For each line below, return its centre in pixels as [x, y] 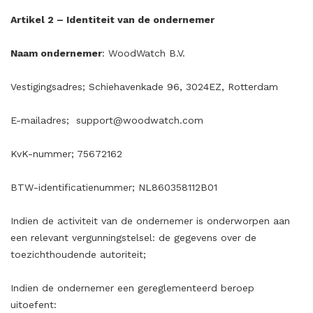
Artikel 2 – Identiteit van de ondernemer [112, 20]
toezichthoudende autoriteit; [78, 254]
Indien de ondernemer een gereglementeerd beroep [132, 288]
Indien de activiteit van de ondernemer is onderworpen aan [150, 221]
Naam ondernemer [56, 53]
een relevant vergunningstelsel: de [92, 238]
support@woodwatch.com [140, 120]
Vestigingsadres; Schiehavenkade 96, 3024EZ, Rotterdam [144, 87]
